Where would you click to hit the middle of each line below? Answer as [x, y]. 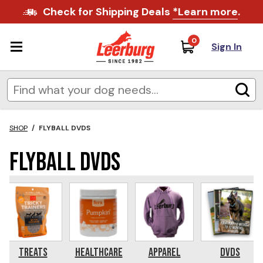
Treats [33, 252]
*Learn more [205, 12]
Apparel [164, 252]
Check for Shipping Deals [107, 12]
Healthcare [99, 252]
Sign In [227, 47]
